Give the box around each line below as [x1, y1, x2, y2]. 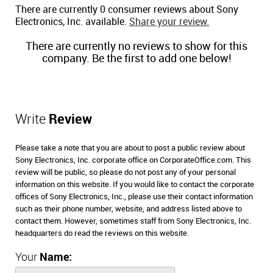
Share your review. [129, 17, 209, 27]
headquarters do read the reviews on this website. [15, 229, 189, 238]
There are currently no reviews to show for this [26, 41, 247, 52]
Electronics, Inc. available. [15, 17, 129, 27]
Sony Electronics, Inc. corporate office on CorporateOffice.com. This [15, 156, 251, 165]
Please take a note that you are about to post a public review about [15, 144, 245, 152]
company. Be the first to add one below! [41, 53, 232, 65]
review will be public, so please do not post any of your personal [15, 168, 236, 177]
